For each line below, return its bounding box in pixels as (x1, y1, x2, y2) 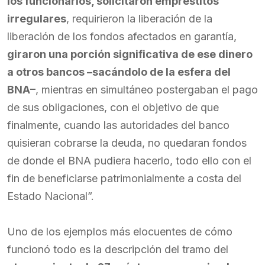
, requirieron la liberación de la (66, 12, 212, 25)
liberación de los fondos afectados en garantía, (7, 30, 237, 43)
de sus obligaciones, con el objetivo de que (7, 101, 219, 114)
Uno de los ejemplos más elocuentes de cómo (7, 225, 232, 238)
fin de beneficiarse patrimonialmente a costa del (7, 172, 241, 185)
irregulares (7, 12, 66, 25)
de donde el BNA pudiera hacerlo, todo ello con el (7, 154, 251, 167)
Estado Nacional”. (7, 190, 94, 202)
